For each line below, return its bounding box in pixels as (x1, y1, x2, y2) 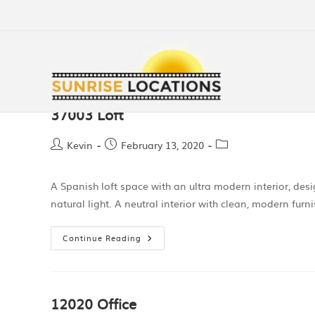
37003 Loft (51, 103, 124, 124)
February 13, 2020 (121, 138, 204, 152)
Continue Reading (63, 232, 141, 243)
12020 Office (51, 292, 136, 314)
